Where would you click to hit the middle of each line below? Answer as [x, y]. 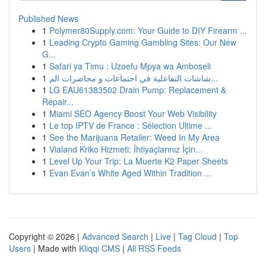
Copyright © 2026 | [45, 236]
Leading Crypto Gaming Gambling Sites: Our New [143, 42]
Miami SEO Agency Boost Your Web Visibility [133, 113]
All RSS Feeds [154, 248]
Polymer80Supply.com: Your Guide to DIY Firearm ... [148, 30]
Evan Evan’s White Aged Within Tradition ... [130, 173]
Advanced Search [115, 236]
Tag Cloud [197, 236]
